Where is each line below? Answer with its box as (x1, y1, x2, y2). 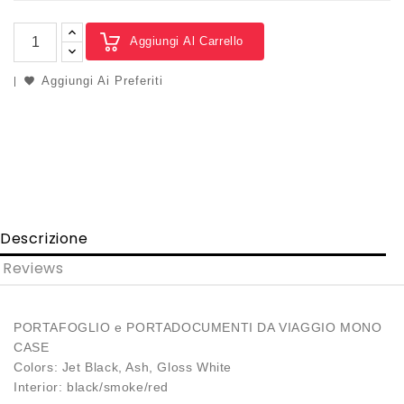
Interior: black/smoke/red (14, 380, 169, 395)
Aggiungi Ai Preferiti (41, 74, 163, 88)
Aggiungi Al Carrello (130, 34, 243, 49)
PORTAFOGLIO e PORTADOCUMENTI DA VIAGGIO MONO (14, 320, 382, 335)
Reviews (3, 258, 64, 280)
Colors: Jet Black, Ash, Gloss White (14, 360, 232, 375)
